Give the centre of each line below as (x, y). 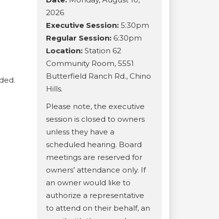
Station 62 (103, 51)
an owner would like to (88, 183)
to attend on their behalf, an (98, 208)
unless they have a (80, 132)
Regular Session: (79, 38)
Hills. (54, 89)
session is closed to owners (95, 119)
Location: (65, 51)
